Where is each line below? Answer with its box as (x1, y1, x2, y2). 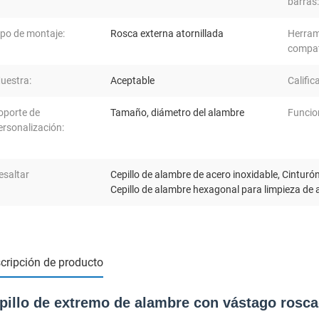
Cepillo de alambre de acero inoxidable (110, 169, 278, 181)
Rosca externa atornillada (110, 28, 224, 40)
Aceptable (110, 75, 155, 87)
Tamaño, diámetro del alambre (110, 107, 244, 119)
